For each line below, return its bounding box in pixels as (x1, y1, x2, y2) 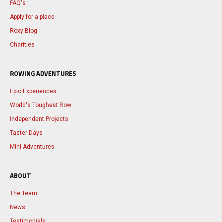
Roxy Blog (10, 27, 37, 34)
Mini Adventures (10, 143, 55, 150)
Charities (10, 41, 35, 48)
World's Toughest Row (10, 101, 71, 109)
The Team (10, 189, 37, 197)
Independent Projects (10, 115, 68, 122)
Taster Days (10, 129, 43, 136)
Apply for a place (10, 13, 55, 20)
